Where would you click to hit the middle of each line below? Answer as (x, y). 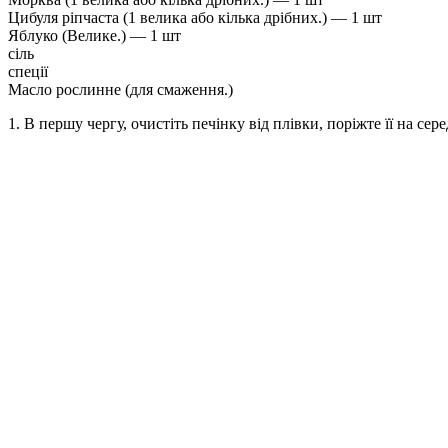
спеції (28, 72)
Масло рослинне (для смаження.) (120, 90)
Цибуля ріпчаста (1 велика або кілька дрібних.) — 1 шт (195, 18)
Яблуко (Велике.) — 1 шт (94, 36)
